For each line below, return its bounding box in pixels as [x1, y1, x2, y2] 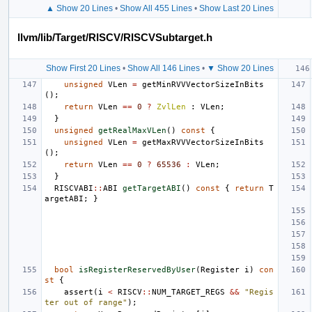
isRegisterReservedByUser [79, 265, 196, 274]
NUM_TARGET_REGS [152, 287, 225, 297]
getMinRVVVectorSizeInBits [142, 79, 264, 89]
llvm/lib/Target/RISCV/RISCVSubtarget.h [17, 31, 212, 43]
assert [64, 287, 93, 297]
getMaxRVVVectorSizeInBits [142, 137, 264, 147]
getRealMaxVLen [98, 125, 166, 135]
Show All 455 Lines [119, 3, 192, 13]
